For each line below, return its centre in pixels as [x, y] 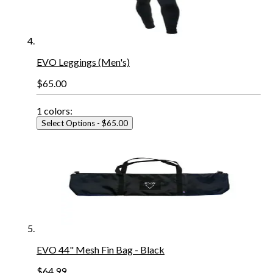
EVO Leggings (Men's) [83, 62]
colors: [57, 110]
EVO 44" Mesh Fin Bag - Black [101, 249]
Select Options [68, 123]
